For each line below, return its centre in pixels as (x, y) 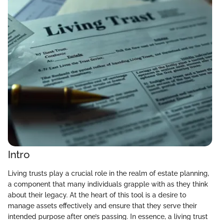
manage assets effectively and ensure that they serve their (102, 206)
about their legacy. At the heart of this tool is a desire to (97, 195)
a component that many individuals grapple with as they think (108, 184)
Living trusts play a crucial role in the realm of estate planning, (109, 173)
